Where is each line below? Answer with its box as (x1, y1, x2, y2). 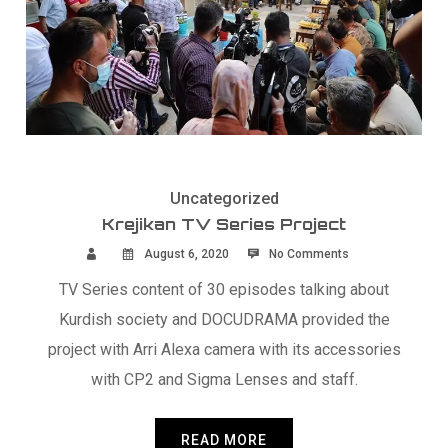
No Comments (268, 247, 349, 262)
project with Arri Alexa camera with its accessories (47, 340, 401, 360)
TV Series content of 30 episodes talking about (59, 280, 389, 300)
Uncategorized (169, 188, 279, 208)
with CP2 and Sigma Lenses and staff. (90, 370, 358, 390)
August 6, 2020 (140, 247, 229, 262)
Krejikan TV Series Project (102, 213, 346, 234)
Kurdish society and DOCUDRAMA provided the (58, 310, 390, 330)
